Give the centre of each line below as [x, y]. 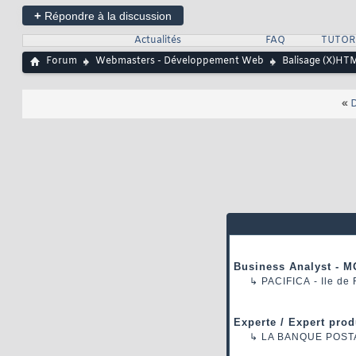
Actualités [157, 41]
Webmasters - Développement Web [180, 62]
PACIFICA [286, 282]
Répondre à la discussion [106, 16]
